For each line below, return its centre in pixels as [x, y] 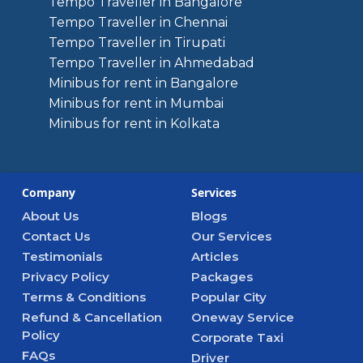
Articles [215, 256]
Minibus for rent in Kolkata [134, 124]
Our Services [231, 236]
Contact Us [56, 236]
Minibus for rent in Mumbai [136, 103]
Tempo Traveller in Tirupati [137, 43]
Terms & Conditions [84, 297]
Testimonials [62, 256]
